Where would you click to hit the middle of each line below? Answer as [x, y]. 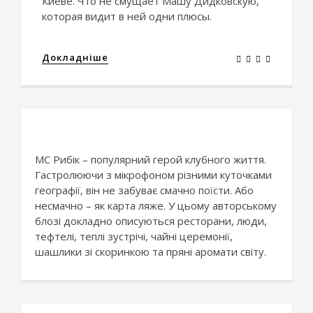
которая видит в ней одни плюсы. [127, 16]
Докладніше [75, 58]
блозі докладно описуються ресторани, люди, [151, 221]
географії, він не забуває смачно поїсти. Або [144, 190]
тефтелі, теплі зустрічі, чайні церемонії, [134, 236]
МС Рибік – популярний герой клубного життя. [151, 160]
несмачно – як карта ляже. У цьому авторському [156, 206]
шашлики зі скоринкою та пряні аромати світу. [151, 252]
